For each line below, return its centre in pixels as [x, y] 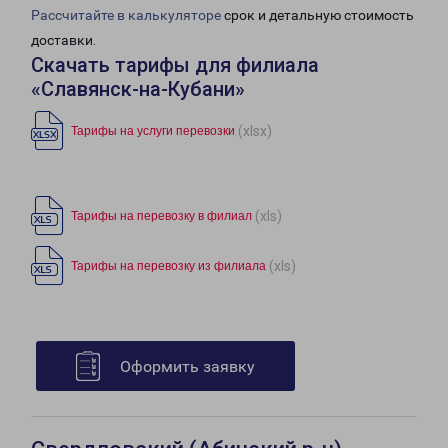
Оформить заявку [187, 367]
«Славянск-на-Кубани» [138, 89]
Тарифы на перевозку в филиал [161, 216]
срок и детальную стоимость [317, 15]
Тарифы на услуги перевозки [153, 131]
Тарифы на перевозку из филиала [168, 266]
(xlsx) [255, 130]
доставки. [63, 40]
